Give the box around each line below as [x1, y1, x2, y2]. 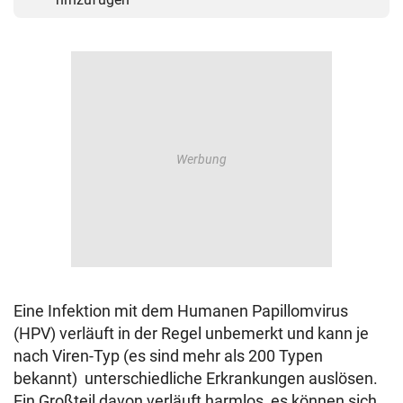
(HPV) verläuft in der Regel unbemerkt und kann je [13, 324, 369, 344]
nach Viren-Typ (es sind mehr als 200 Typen [13, 346, 323, 366]
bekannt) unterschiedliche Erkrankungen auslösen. [13, 369, 378, 389]
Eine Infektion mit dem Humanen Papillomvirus [13, 301, 348, 321]
